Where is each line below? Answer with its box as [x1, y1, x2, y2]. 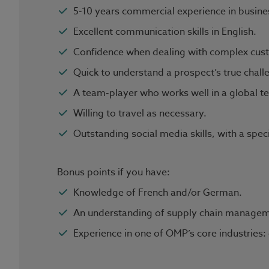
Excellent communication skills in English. [73, 25, 256, 39]
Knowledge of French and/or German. [73, 186, 242, 200]
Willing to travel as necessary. [73, 106, 207, 121]
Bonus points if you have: [57, 165, 170, 180]
